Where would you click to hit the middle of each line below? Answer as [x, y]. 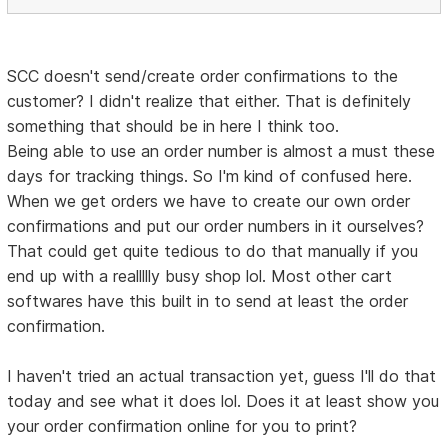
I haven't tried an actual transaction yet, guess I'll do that [222, 376]
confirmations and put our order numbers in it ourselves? [216, 226]
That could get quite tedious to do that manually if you [213, 251]
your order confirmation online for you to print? [182, 426]
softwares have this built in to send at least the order [208, 301]
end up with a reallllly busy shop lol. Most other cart [200, 276]
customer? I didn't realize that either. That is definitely [209, 101]
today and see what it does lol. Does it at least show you [223, 401]
